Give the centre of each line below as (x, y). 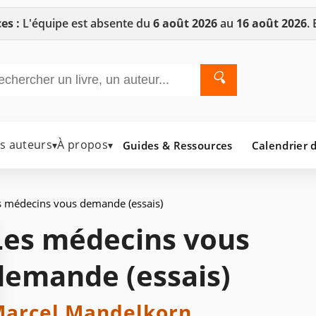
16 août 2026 (271, 23)
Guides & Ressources (177, 145)
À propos (83, 145)
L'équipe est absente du (86, 23)
